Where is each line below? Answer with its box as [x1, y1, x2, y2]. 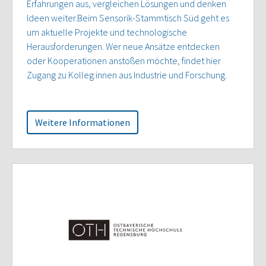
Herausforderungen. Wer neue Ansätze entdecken [27, 40, 220, 52]
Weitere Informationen [35, 116, 130, 128]
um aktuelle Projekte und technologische [27, 26, 187, 38]
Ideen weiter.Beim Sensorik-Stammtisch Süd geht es [27, 11, 229, 24]
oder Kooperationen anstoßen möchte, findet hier [27, 54, 221, 66]
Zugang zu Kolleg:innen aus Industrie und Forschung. [27, 68, 227, 81]
